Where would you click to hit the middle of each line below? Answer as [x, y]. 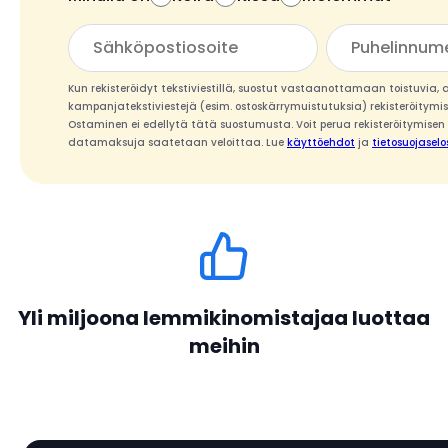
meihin [224, 346]
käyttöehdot [321, 142]
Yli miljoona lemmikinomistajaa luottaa [224, 318]
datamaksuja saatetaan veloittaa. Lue [177, 142]
